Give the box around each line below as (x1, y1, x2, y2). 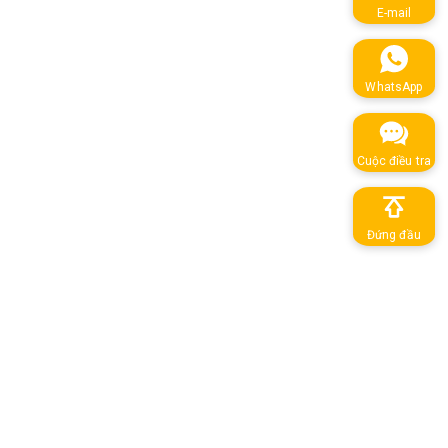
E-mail (376, 5, 412, 20)
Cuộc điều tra (356, 153, 431, 168)
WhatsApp (365, 79, 423, 94)
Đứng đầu (366, 227, 421, 242)
